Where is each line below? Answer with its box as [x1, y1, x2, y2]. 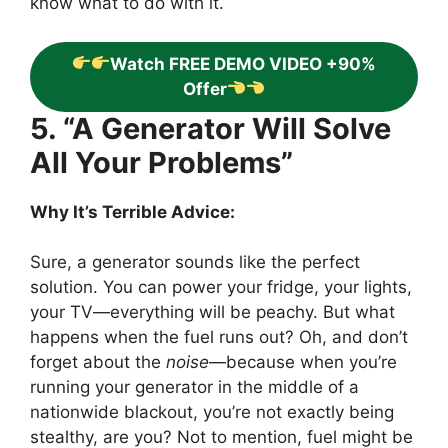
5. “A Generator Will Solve [30, 110, 391, 146]
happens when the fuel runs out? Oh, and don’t [30, 327, 408, 348]
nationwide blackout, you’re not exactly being [30, 402, 394, 423]
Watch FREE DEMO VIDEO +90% [110, 53, 377, 74]
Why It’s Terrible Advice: [30, 201, 235, 222]
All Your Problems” [30, 144, 293, 180]
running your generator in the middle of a [30, 377, 359, 398]
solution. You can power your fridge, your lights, [30, 277, 412, 298]
